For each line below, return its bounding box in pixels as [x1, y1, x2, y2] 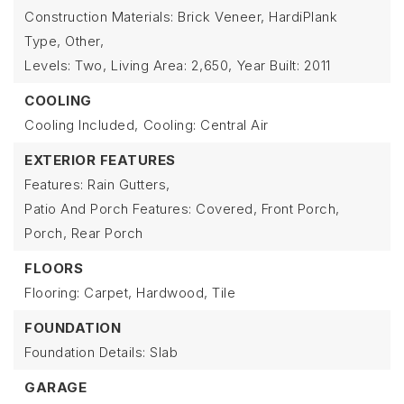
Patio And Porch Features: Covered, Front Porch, [24, 200, 340, 217]
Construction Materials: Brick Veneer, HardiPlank [24, 8, 337, 25]
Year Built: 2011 [236, 57, 331, 74]
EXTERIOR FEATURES [24, 151, 176, 169]
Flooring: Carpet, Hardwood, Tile [24, 284, 235, 301]
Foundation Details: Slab [24, 344, 178, 361]
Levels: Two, [24, 57, 106, 74]
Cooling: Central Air [142, 116, 269, 133]
